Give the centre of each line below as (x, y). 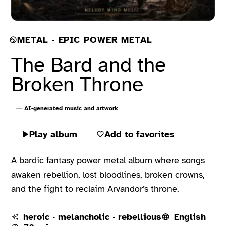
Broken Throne (77, 84)
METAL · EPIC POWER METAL (85, 40)
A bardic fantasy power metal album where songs (108, 160)
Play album (53, 134)
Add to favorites (139, 134)
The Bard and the (89, 65)
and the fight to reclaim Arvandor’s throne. (95, 188)
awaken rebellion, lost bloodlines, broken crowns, (108, 174)
